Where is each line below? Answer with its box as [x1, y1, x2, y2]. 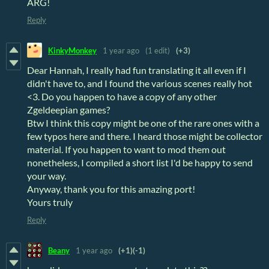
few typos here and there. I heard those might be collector [27, 130, 262, 142]
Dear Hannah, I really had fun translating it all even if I [27, 64, 246, 76]
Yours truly [27, 196, 73, 208]
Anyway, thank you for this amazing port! [27, 183, 195, 195]
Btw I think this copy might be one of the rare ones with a [27, 117, 259, 129]
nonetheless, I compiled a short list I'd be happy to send [27, 157, 253, 169]
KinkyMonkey [48, 45, 97, 55]
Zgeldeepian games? [27, 104, 110, 116]
